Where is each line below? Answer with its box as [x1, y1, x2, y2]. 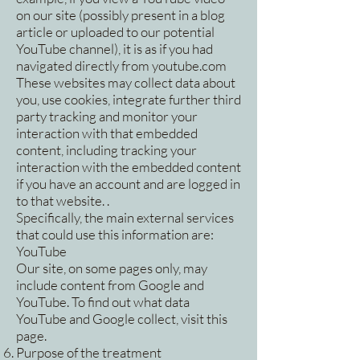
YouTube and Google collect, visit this [16, 310, 227, 328]
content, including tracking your [16, 141, 197, 159]
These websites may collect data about [16, 74, 235, 92]
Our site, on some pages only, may [16, 260, 207, 277]
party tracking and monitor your [16, 108, 198, 125]
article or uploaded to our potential [16, 23, 215, 41]
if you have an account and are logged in [16, 175, 240, 193]
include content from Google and [16, 276, 204, 294]
